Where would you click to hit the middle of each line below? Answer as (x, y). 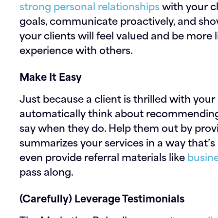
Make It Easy (51, 76)
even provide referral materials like (103, 156)
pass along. (46, 171)
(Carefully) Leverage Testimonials (102, 198)
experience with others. (76, 49)
